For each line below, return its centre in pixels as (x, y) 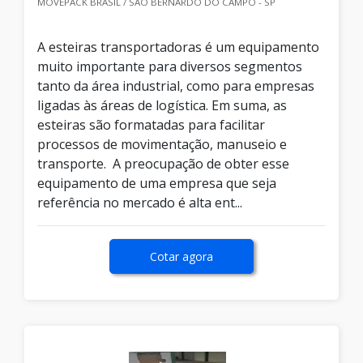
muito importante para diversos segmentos (170, 67)
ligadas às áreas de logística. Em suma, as (162, 106)
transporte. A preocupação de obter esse (163, 164)
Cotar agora (181, 257)
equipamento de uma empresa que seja (157, 184)
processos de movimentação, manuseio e (162, 145)
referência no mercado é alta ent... (140, 203)
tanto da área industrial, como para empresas (176, 86)
